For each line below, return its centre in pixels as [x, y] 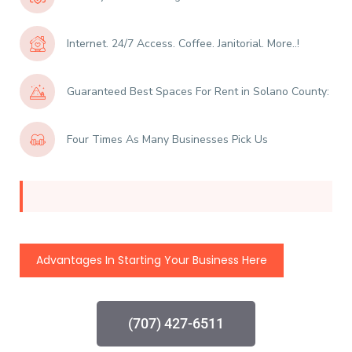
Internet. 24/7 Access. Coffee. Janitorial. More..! [183, 44]
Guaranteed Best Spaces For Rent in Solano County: [198, 92]
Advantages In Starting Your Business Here [152, 260]
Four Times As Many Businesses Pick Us [167, 139]
